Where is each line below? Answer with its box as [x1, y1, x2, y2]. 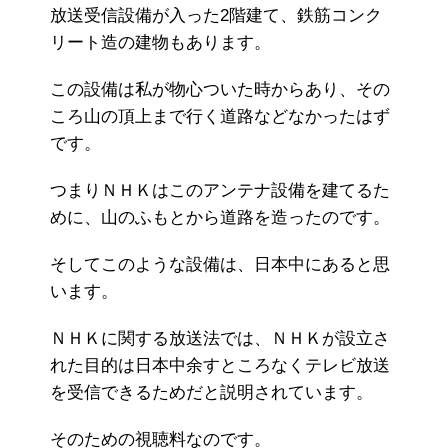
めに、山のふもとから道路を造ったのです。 [50, 208, 390, 228]
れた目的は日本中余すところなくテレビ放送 [50, 356, 390, 376]
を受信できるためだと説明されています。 [50, 383, 373, 403]
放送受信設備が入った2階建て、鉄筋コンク [50, 6, 382, 26]
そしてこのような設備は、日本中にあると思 [50, 255, 390, 275]
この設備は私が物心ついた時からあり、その [50, 80, 390, 100]
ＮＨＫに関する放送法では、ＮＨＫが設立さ [50, 329, 390, 349]
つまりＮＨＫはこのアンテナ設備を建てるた [50, 181, 390, 201]
